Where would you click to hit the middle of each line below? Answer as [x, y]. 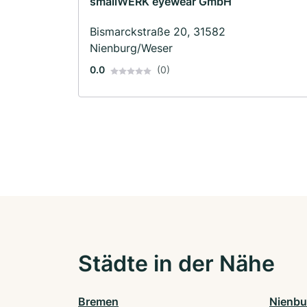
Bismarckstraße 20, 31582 [158, 32]
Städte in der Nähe [176, 264]
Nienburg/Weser [131, 48]
